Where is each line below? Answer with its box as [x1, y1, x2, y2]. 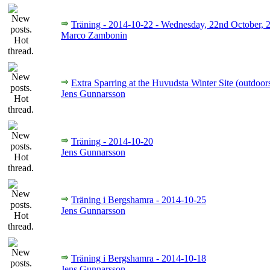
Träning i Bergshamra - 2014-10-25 [71, 195, 206, 205]
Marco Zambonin [61, 30, 127, 40]
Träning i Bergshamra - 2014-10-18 [71, 253, 206, 263]
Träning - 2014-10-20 [71, 136, 153, 146]
